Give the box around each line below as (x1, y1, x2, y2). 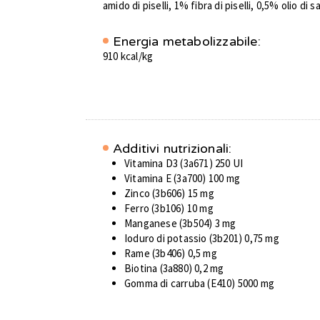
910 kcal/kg (103, 49, 154, 64)
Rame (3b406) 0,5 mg (124, 246, 217, 261)
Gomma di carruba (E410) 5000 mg (124, 276, 275, 291)
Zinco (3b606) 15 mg (124, 186, 214, 201)
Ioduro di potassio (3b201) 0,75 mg (124, 231, 279, 246)
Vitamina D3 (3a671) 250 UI (124, 156, 244, 171)
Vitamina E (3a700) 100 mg (124, 171, 240, 186)
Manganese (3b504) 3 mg (124, 216, 236, 231)
